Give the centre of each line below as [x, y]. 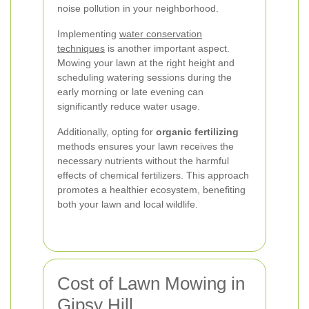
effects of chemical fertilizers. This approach [153, 175]
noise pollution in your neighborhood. [138, 8]
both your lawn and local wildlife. [128, 204]
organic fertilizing [197, 132]
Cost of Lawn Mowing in [151, 283]
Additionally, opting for [107, 132]
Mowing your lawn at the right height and [146, 63]
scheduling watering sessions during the [144, 77]
